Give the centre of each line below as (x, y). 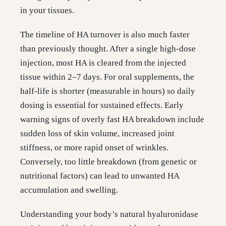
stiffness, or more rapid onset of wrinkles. (94, 148)
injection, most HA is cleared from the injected (103, 63)
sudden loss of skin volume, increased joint (97, 134)
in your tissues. (47, 11)
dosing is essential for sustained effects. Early (102, 105)
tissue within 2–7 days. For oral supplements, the (107, 77)
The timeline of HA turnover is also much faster (105, 35)
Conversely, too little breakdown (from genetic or (108, 162)
